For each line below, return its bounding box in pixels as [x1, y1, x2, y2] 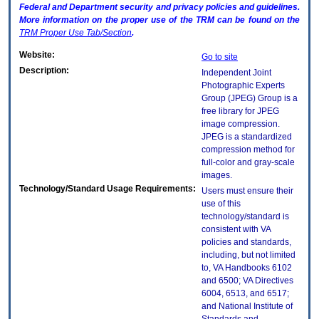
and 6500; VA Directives [202, 276, 293, 286]
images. [202, 170, 232, 181]
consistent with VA [202, 224, 271, 235]
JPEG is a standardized [202, 132, 292, 142]
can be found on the [214, 15, 300, 26]
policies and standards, [202, 237, 291, 248]
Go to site [202, 52, 238, 63]
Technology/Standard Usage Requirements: [19, 184, 196, 194]
